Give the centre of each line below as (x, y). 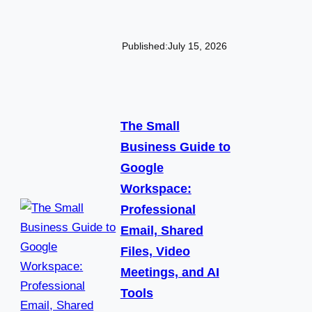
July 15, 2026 (198, 46)
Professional (158, 210)
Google (142, 168)
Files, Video (155, 252)
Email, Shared (162, 231)
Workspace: (156, 189)
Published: (145, 46)
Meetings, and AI (170, 273)
